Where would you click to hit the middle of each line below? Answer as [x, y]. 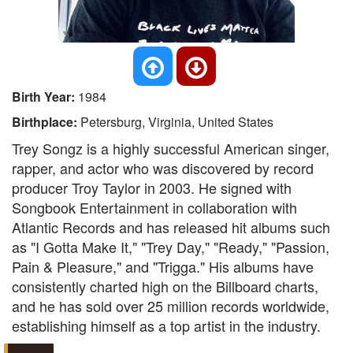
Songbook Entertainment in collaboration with [154, 207]
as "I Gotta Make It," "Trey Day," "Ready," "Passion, [171, 247]
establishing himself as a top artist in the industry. [166, 325]
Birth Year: [45, 97]
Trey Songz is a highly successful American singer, [171, 148]
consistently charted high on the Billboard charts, [165, 286]
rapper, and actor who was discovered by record [163, 168]
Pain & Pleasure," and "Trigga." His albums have [163, 266]
